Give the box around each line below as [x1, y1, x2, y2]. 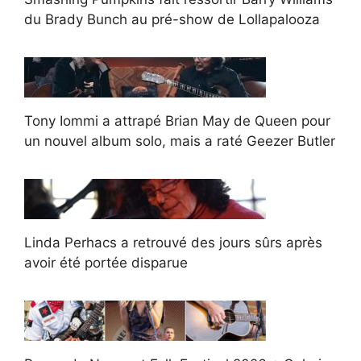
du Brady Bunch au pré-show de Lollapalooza [24, 10, 320, 27]
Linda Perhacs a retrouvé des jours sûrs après [24, 234, 322, 251]
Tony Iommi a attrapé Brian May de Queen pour [24, 112, 330, 129]
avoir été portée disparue [24, 254, 188, 271]
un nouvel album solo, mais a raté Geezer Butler [24, 132, 335, 149]
